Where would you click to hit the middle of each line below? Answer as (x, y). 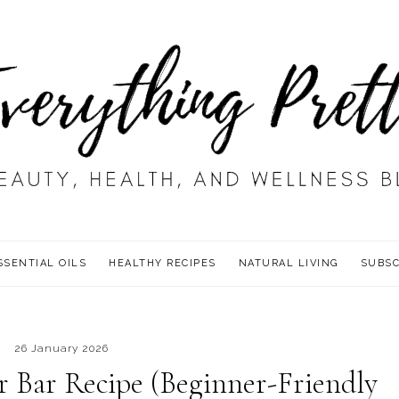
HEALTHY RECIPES (163, 263)
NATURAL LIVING (288, 263)
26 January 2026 (61, 348)
